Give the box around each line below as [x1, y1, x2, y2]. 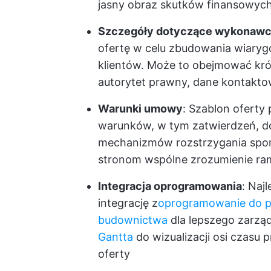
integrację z [98, 197, 158, 209]
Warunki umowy [98, 102, 183, 115]
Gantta [98, 230, 133, 243]
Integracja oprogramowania [98, 180, 242, 192]
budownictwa [98, 214, 168, 226]
